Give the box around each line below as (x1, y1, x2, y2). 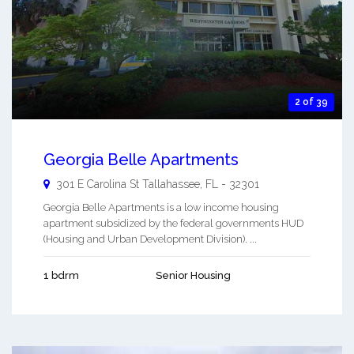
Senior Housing (156, 269, 231, 281)
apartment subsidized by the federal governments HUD (43, 217, 303, 229)
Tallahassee (142, 177, 200, 190)
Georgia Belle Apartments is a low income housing (43, 201, 279, 213)
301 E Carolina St (56, 177, 139, 190)
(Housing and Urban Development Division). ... (43, 232, 257, 245)
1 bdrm (43, 269, 79, 281)
